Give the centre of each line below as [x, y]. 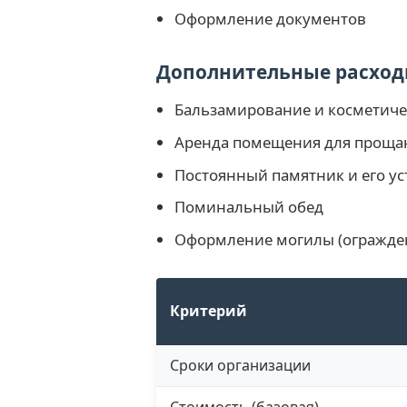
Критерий [208, 310]
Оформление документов [270, 18]
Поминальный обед [249, 207]
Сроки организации [240, 365]
